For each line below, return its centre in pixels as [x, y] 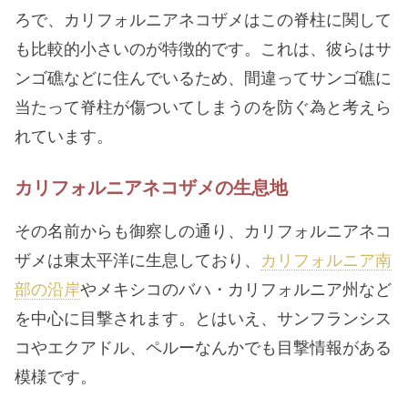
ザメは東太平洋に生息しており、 [138, 260]
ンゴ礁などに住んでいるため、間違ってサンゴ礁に [203, 78]
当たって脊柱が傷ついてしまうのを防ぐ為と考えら [203, 107]
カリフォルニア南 [326, 260]
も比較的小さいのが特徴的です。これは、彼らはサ [203, 49]
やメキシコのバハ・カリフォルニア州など [236, 289]
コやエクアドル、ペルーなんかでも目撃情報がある [203, 347]
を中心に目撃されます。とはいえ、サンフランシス [203, 318]
